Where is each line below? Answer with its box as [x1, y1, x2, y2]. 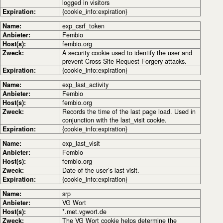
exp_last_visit [62, 139, 100, 148]
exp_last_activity [62, 80, 109, 89]
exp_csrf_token [62, 21, 105, 30]
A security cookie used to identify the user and [62, 48, 192, 57]
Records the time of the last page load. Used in [62, 107, 196, 116]
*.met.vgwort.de [62, 207, 107, 216]
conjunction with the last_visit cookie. [62, 115, 167, 124]
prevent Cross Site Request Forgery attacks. [62, 57, 187, 66]
